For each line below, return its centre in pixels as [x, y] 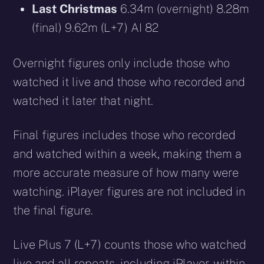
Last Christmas [75, 9]
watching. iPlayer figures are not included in [129, 192]
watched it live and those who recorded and [129, 82]
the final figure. [53, 211]
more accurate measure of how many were [126, 173]
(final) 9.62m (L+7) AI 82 [95, 28]
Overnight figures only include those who [122, 63]
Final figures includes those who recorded [125, 135]
